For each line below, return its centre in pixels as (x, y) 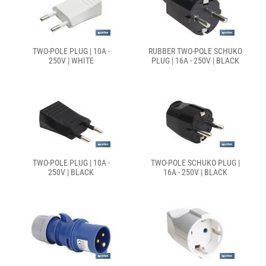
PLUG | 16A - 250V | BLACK (195, 61)
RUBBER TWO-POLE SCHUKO (195, 51)
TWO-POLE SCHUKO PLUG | (195, 163)
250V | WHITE (71, 61)
